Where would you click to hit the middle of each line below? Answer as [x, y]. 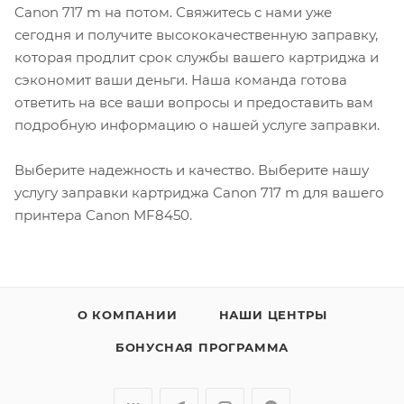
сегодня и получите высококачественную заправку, [196, 35]
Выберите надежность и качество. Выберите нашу [192, 170]
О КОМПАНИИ [127, 315]
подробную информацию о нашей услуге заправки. [197, 125]
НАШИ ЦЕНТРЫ [273, 315]
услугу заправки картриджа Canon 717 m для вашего [199, 193]
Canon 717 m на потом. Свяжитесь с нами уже [173, 13]
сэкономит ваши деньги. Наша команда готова [181, 80]
